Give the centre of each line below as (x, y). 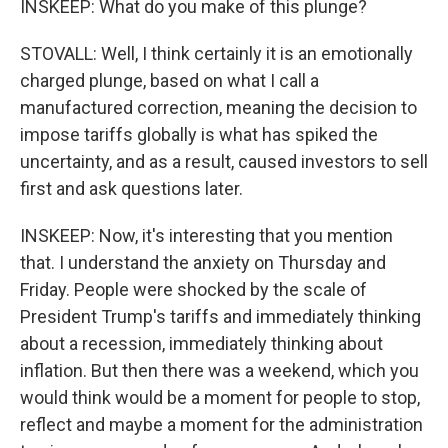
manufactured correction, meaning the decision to (218, 107)
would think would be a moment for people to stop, (220, 397)
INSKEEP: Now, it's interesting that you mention (206, 235)
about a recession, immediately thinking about (201, 343)
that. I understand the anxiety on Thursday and (203, 262)
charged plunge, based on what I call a (169, 80)
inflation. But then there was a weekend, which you (219, 370)
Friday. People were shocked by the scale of (193, 289)
